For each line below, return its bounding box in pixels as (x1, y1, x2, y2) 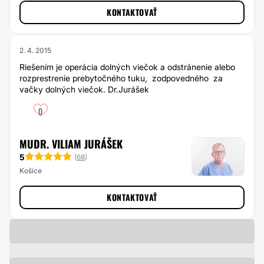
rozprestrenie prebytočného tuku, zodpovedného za (19, 73, 223, 83)
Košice (19, 166, 42, 175)
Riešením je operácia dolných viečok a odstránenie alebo (19, 62, 235, 72)
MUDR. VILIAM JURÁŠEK (19, 136, 123, 151)
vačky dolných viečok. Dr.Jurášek (19, 84, 149, 94)
